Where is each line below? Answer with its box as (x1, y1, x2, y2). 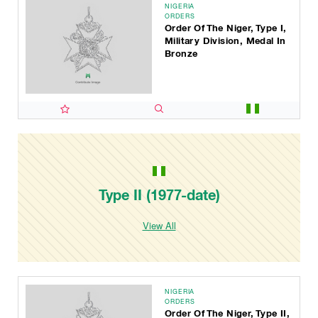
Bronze (165, 48, 198, 60)
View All (142, 218, 176, 232)
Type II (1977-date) (98, 185, 220, 204)
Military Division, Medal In (165, 35, 286, 47)
